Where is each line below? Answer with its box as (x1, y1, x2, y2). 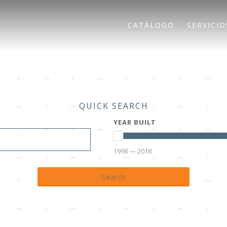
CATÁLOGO (127, 20, 174, 30)
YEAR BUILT (113, 118, 156, 127)
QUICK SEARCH (79, 100, 148, 111)
